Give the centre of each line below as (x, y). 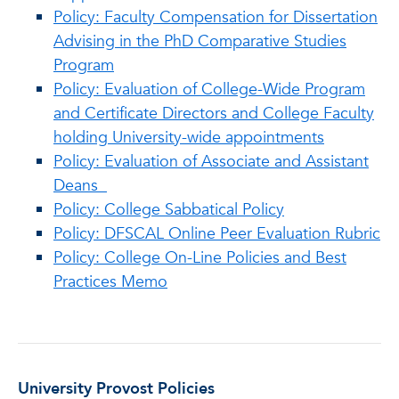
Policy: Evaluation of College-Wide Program (209, 90)
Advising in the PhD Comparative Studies (200, 41)
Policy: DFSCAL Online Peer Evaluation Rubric (217, 234)
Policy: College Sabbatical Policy (169, 210)
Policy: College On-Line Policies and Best (200, 258)
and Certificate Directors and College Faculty (214, 114)
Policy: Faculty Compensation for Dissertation (216, 17)
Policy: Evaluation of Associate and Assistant (211, 162)
